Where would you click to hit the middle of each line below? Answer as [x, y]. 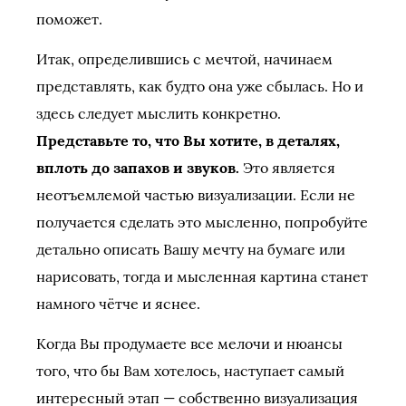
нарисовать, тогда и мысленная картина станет [202, 276]
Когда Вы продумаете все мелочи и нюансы [189, 343]
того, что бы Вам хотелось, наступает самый [190, 371]
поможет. [69, 19]
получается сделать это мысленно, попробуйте [202, 222]
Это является [287, 168]
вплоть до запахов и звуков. [138, 168]
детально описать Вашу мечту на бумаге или [191, 249]
